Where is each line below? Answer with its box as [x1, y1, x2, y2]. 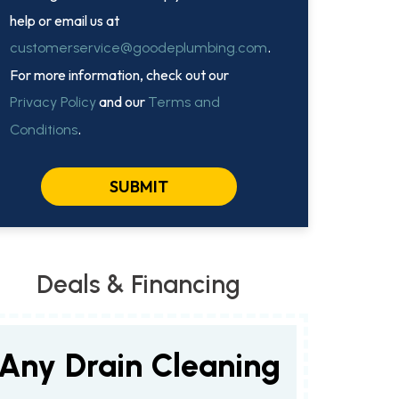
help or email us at [9, 11, 119, 29]
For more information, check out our [9, 65, 229, 84]
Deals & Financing [37, 268, 241, 299]
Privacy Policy [9, 93, 96, 110]
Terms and [147, 93, 220, 110]
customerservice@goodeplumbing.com [9, 38, 267, 56]
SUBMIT [109, 175, 168, 197]
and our [95, 92, 148, 110]
